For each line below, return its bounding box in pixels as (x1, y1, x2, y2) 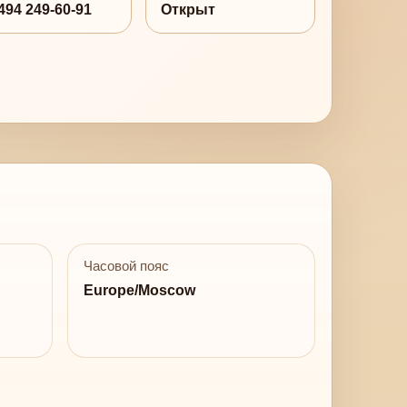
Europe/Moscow (83, 282, 195, 298)
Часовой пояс (83, 259, 169, 274)
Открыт (160, 2, 215, 18)
